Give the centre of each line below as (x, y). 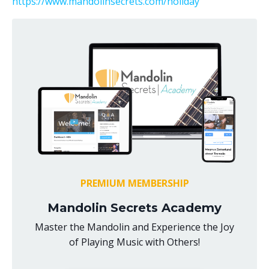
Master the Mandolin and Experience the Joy (134, 227)
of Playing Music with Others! (134, 242)
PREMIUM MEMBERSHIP (134, 183)
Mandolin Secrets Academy (134, 208)
